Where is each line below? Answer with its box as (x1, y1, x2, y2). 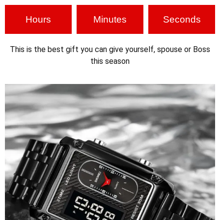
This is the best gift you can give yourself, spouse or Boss (10, 45, 210, 54)
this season (90, 56, 130, 66)
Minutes (93, 14, 127, 25)
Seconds (163, 14, 201, 25)
